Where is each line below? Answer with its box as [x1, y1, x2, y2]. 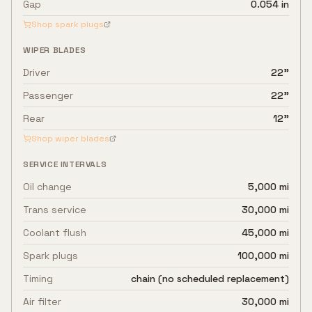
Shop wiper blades [31, 133, 109, 144]
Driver [23, 66, 50, 79]
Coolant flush [23, 226, 86, 239]
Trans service [23, 203, 86, 216]
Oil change [23, 180, 72, 193]
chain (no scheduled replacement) [131, 272, 289, 285]
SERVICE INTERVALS [23, 159, 107, 170]
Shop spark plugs [31, 19, 104, 30]
